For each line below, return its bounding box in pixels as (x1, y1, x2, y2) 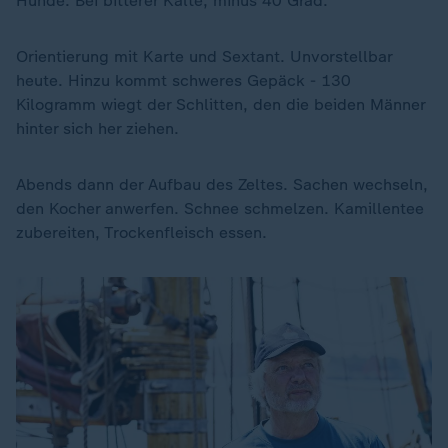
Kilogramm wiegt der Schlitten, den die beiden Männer (16, 95, 425, 115)
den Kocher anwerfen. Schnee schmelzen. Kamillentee (16, 199, 424, 219)
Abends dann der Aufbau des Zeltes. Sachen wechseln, (16, 175, 428, 195)
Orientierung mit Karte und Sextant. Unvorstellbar (16, 47, 392, 67)
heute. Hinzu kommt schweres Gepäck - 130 (16, 71, 351, 91)
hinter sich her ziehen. (16, 119, 179, 139)
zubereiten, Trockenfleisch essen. (16, 223, 267, 243)
